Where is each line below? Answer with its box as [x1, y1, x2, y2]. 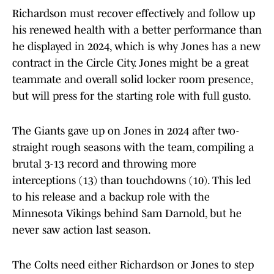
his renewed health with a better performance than [12, 24, 262, 37]
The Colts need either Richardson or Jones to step [12, 259, 254, 272]
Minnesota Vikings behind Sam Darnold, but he [12, 207, 242, 220]
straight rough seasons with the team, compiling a [12, 141, 254, 154]
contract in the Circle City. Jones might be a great [12, 57, 249, 70]
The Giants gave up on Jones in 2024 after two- [12, 125, 239, 138]
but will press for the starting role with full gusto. [12, 90, 251, 103]
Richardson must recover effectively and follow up [12, 7, 255, 20]
